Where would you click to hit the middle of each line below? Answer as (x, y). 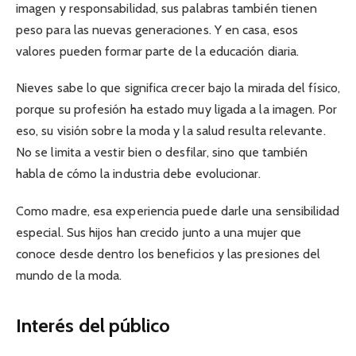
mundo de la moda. (69, 275)
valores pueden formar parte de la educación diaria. (158, 52)
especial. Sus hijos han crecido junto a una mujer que (159, 232)
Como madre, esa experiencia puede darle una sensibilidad (178, 211)
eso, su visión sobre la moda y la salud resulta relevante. (171, 131)
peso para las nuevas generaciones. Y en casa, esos (157, 30)
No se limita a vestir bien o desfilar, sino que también (162, 153)
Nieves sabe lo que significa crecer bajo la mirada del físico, (178, 88)
